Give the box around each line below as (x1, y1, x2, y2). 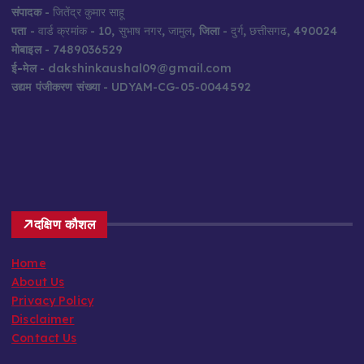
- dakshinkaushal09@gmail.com (36, 61, 232, 76)
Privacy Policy (11, 292, 94, 308)
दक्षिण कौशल (34, 215, 96, 232)
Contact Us (11, 330, 77, 345)
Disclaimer (11, 311, 75, 327)
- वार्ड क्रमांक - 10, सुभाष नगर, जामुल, (26, 24, 199, 39)
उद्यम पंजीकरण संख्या (11, 80, 100, 95)
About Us (11, 274, 65, 289)
